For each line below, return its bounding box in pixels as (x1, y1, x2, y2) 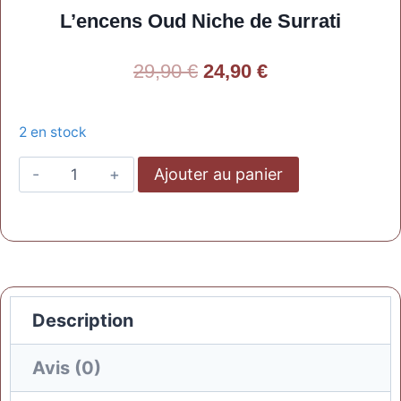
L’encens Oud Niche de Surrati (60, 10, 341, 32)
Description (32, 310, 133, 332)
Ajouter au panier (153, 165, 283, 184)
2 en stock (19, 123, 87, 141)
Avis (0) (32, 357, 101, 380)
